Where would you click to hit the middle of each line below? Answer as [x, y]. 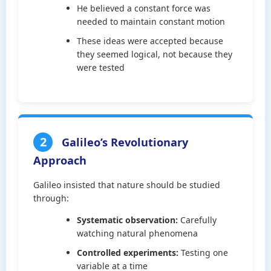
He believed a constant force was [144, 8]
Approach [60, 160]
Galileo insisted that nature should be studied [127, 185]
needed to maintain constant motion [151, 21]
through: [51, 198]
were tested [101, 67]
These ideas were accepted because [150, 41]
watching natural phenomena [137, 233]
